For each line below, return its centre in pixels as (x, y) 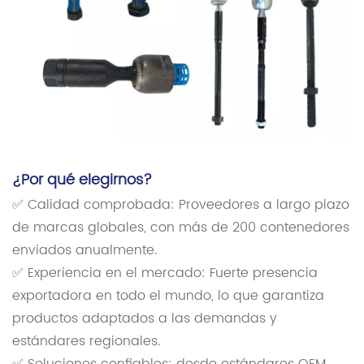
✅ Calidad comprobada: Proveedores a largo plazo (181, 205)
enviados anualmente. (84, 251)
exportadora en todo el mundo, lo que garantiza (168, 296)
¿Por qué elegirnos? (82, 180)
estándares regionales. (86, 342)
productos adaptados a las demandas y (145, 319)
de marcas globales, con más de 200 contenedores (181, 228)
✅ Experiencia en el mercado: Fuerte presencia (165, 273)
